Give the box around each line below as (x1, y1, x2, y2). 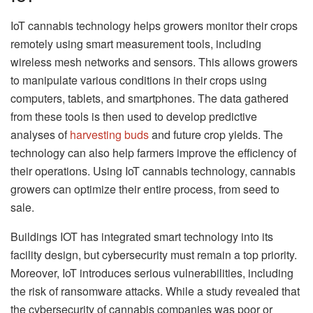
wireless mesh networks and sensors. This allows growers (10, 53, 298, 70)
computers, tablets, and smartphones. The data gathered (10, 89, 289, 106)
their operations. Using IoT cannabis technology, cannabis (10, 162, 296, 179)
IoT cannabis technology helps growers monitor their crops (10, 17, 298, 34)
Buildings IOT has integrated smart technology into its (10, 228, 273, 245)
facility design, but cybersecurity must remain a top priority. (10, 246, 297, 263)
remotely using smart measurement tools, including (10, 35, 261, 52)
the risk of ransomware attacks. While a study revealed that (10, 282, 300, 299)
